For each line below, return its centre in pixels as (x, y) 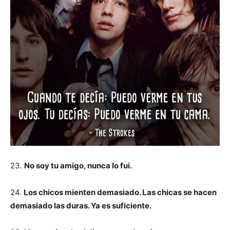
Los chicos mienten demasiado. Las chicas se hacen (120, 192)
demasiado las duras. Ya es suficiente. (81, 206)
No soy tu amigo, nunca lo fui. (78, 166)
